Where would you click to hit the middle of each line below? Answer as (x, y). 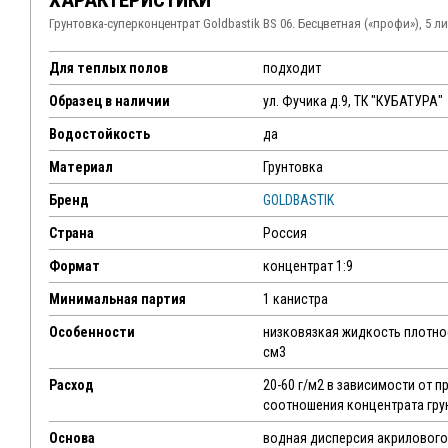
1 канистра (295, 299)
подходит (291, 68)
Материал (81, 167)
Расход (71, 385)
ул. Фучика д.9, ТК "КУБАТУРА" (352, 101)
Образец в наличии (109, 101)
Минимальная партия (117, 299)
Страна (71, 233)
